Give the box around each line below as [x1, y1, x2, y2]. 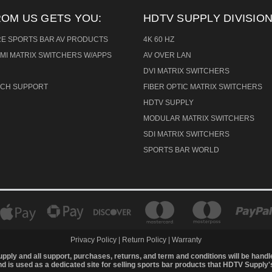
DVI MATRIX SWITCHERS [143, 66, 229, 75]
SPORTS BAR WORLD [143, 145, 219, 154]
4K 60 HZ [143, 35, 174, 44]
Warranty [172, 236, 202, 245]
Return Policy [122, 236, 166, 245]
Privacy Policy [70, 236, 118, 245]
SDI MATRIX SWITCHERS [143, 129, 229, 138]
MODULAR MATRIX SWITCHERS [143, 114, 254, 123]
